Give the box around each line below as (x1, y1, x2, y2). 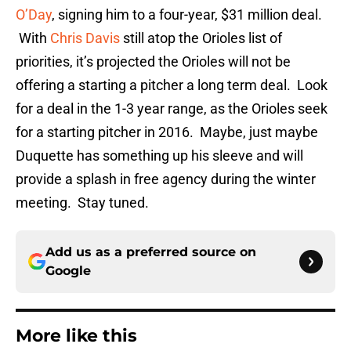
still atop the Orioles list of (120, 30, 282, 47)
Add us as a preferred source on (45, 244, 256, 260)
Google (45, 263, 91, 279)
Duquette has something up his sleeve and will (16, 147, 303, 165)
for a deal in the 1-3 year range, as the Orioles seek (16, 100, 327, 118)
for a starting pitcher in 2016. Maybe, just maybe (16, 124, 318, 141)
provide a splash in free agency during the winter (16, 171, 316, 188)
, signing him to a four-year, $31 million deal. (52, 6, 322, 24)
